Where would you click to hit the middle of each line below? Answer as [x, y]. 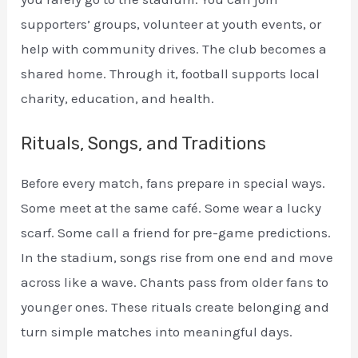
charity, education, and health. [118, 99]
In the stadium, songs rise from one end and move [177, 258]
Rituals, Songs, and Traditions [144, 144]
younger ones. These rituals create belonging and [175, 307]
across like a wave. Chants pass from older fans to [175, 282]
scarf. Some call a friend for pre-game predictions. [176, 233]
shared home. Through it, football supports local [171, 74]
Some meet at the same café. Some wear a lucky [171, 208]
